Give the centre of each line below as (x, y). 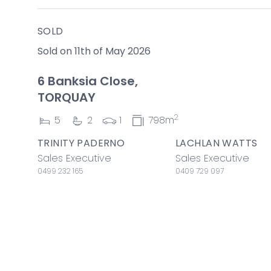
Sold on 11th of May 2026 (94, 51)
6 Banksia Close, (88, 81)
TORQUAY (67, 97)
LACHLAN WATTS (217, 143)
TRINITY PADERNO (81, 143)
